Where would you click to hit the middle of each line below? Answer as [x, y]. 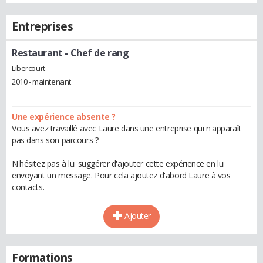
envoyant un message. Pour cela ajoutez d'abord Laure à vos [121, 175]
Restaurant [37, 53]
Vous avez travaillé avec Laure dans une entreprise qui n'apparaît [127, 128]
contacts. [28, 187]
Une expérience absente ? [64, 116]
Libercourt [28, 68]
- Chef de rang [96, 53]
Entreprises [43, 26]
